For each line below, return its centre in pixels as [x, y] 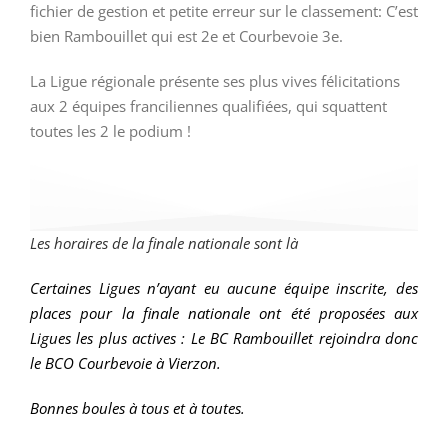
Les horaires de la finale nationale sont [158, 243]
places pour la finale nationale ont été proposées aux [224, 313]
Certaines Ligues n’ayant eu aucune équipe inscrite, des [224, 288]
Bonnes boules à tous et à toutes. [137, 408]
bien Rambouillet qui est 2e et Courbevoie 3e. [186, 35]
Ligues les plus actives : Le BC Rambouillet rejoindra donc [224, 338]
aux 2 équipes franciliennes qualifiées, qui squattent [208, 105]
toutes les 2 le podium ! [110, 130]
